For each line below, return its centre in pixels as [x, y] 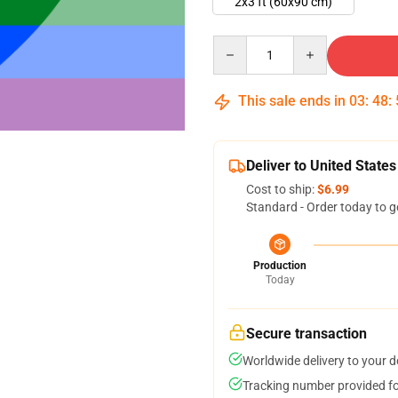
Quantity [237, 44]
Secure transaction [306, 334]
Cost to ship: [282, 189]
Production [280, 266]
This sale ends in [292, 101]
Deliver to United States [321, 166]
